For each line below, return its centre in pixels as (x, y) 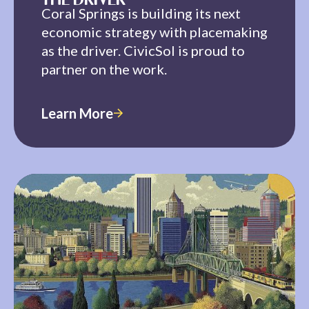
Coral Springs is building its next (141, 13)
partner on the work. (104, 69)
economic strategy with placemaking (154, 31)
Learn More (77, 113)
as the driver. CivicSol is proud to (143, 50)
